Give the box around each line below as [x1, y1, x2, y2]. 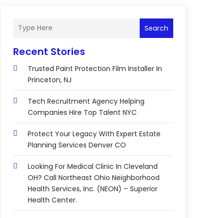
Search [144, 23, 168, 33]
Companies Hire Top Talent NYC [27, 107, 137, 117]
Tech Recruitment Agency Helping [27, 96, 145, 106]
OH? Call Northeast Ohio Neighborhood [27, 172, 160, 182]
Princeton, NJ [27, 74, 72, 85]
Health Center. [27, 195, 77, 205]
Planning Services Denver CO [27, 140, 126, 150]
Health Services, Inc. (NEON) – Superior [27, 183, 158, 194]
